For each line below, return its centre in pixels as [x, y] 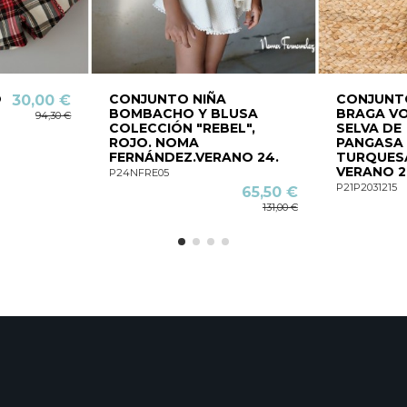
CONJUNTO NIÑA [168, 99]
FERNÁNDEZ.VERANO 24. [194, 157]
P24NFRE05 [139, 172]
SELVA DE [368, 128]
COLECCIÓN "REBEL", [183, 128]
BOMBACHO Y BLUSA [184, 113]
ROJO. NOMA [154, 142]
